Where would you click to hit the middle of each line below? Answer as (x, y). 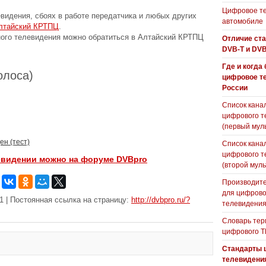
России (235, 88)
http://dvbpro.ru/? (161, 200)
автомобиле (243, 21)
